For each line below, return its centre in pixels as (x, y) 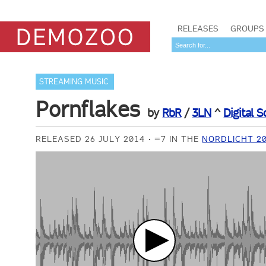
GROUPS (247, 28)
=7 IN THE (178, 139)
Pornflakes (88, 109)
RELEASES (198, 28)
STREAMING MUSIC (74, 82)
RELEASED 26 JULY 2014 (91, 139)
